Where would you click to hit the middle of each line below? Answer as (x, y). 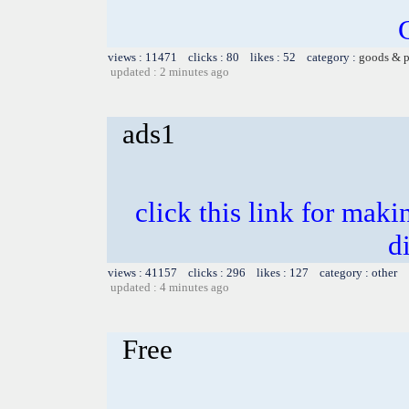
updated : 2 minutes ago (170, 71)
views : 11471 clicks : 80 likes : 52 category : (233, 57)
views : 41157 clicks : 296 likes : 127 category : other (252, 272)
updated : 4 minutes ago (170, 287)
